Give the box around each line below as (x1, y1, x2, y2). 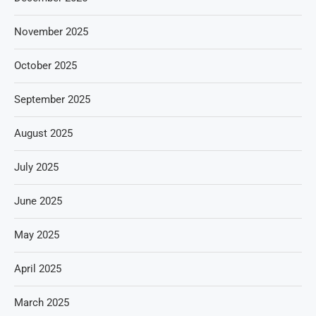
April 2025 (14, 262, 61, 275)
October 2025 (14, 59, 77, 72)
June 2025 (14, 194, 62, 207)
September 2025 (14, 92, 90, 106)
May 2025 (14, 228, 59, 241)
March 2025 (14, 296, 69, 309)
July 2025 (14, 160, 59, 174)
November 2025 (14, 25, 88, 38)
